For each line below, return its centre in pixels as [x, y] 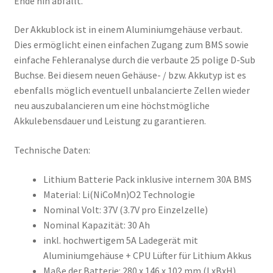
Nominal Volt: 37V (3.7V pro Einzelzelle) [125, 209]
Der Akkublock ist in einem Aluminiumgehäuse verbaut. [128, 30]
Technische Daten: [52, 150]
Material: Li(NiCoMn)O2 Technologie [119, 194]
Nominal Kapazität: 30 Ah [96, 225]
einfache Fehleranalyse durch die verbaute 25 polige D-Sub [134, 60]
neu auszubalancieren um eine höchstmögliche [112, 106]
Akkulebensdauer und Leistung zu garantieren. [110, 121]
